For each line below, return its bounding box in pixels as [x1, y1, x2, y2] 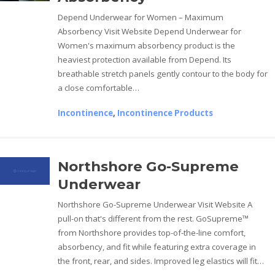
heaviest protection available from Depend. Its [58, 53, 232, 65]
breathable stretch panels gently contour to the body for [58, 68, 268, 79]
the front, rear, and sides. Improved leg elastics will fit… [58, 255, 265, 266]
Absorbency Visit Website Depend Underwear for [58, 25, 242, 37]
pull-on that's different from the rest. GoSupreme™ [58, 212, 249, 224]
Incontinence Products [117, 107, 214, 118]
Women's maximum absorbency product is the [58, 39, 236, 51]
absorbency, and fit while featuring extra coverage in [58, 241, 257, 252]
